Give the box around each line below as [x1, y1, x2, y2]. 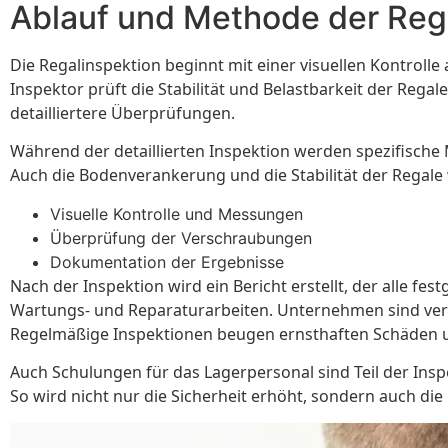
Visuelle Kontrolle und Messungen [50, 203, 303, 224]
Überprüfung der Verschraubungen [50, 227, 312, 248]
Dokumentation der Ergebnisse [50, 251, 284, 272]
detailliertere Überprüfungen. [10, 102, 235, 125]
